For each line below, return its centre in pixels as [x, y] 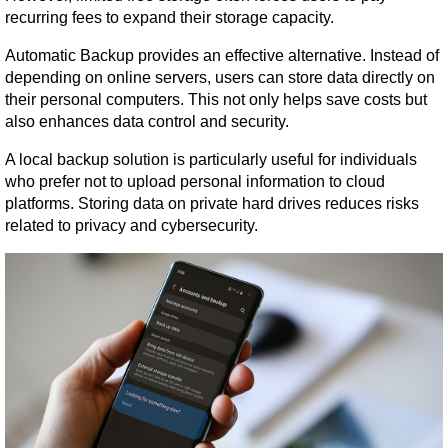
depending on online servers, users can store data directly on [220, 77]
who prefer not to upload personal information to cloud [195, 181]
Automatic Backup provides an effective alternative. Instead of [222, 55]
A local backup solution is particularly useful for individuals [211, 159]
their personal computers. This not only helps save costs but [216, 99]
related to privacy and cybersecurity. [131, 225]
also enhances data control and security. [147, 121]
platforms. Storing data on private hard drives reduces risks [212, 203]
